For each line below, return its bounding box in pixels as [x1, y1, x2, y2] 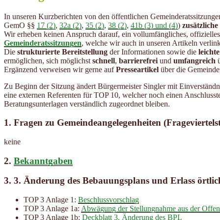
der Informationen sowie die [108, 47, 198, 56]
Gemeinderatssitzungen [4, 38, 82, 47]
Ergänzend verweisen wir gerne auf [4, 65, 116, 74]
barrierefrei [119, 56, 160, 65]
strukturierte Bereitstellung [17, 47, 108, 56]
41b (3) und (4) [131, 21, 178, 29]
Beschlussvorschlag [78, 195, 139, 204]
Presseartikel [116, 65, 159, 74]
